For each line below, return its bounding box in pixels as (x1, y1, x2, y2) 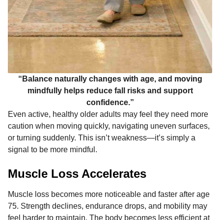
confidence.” (86, 98, 134, 107)
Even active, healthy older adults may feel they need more (8, 110, 208, 118)
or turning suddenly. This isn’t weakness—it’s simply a (8, 133, 195, 142)
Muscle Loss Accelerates (8, 167, 146, 181)
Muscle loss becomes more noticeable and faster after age (8, 190, 210, 198)
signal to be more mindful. (8, 145, 97, 154)
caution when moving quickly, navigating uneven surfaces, (8, 121, 210, 130)
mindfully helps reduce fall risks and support (27, 86, 193, 95)
